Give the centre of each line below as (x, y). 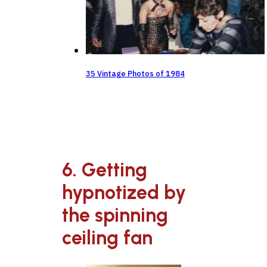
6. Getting (105, 170)
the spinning (115, 215)
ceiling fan (107, 237)
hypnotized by (124, 192)
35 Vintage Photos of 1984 (135, 73)
